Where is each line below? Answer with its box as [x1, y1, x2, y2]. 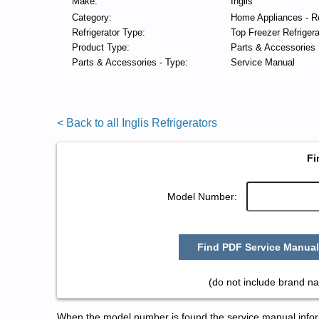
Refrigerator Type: [71, 27, 145, 38]
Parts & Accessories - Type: [71, 57, 188, 68]
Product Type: [71, 42, 130, 53]
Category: [71, 12, 112, 23]
